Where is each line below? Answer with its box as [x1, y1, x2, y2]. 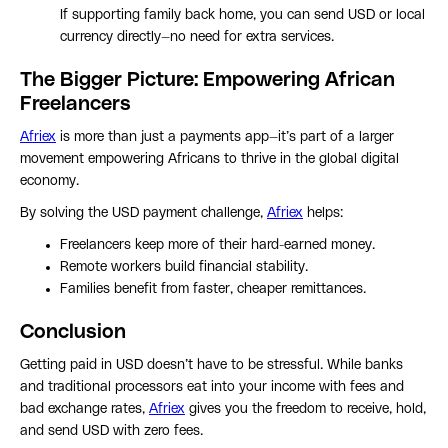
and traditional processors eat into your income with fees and [20, 380, 404, 395]
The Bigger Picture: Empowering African [20, 70, 395, 91]
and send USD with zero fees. [20, 424, 203, 439]
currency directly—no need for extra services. [60, 30, 334, 45]
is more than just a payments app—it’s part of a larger [56, 130, 394, 145]
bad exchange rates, [20, 402, 149, 417]
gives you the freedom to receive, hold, [185, 402, 426, 417]
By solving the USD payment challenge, [20, 206, 267, 221]
